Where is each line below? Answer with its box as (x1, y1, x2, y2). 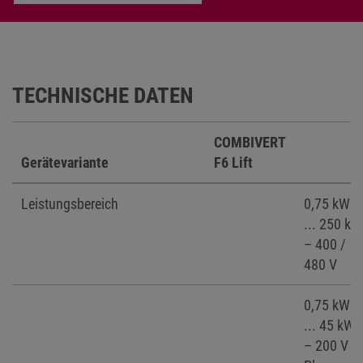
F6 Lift (214, 154, 254, 172)
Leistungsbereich (21, 195, 119, 213)
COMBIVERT (214, 134, 287, 152)
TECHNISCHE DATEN (12, 83, 194, 109)
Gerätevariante (21, 154, 109, 172)
